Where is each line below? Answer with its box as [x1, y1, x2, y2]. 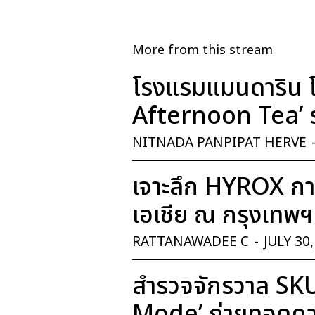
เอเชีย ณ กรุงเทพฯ [132, 198, 313, 234]
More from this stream [132, 41, 273, 60]
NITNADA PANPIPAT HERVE [132, 133, 307, 154]
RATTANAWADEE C [132, 232, 249, 253]
